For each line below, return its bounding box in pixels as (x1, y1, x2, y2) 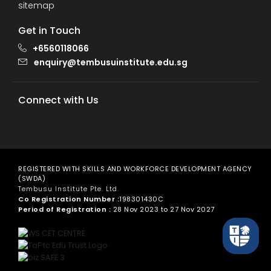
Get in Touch (18, 24, 80, 38)
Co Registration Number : (18, 194, 119, 204)
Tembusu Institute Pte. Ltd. (18, 184, 119, 194)
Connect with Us (18, 93, 99, 108)
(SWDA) (18, 174, 45, 184)
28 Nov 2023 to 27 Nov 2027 (111, 204, 215, 215)
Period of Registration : (18, 204, 111, 215)
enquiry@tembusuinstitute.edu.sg (34, 56, 188, 69)
